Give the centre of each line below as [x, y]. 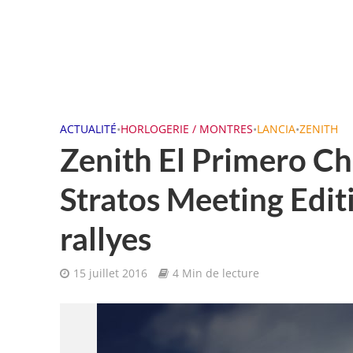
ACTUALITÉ [88, 129]
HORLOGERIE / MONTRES [186, 129]
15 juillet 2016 [110, 273]
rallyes [105, 239]
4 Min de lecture [216, 273]
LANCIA [276, 129]
